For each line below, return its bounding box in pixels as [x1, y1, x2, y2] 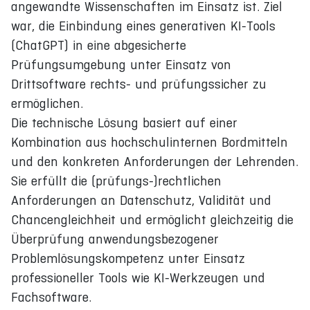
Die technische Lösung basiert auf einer [11, 116, 237, 130]
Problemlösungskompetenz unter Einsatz [11, 251, 245, 266]
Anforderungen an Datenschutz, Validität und [11, 193, 271, 208]
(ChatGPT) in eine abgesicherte [11, 38, 186, 53]
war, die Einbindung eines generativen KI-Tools [11, 19, 275, 33]
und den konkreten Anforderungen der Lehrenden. [11, 154, 298, 169]
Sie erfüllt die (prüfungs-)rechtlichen [11, 174, 221, 188]
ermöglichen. [11, 96, 83, 111]
